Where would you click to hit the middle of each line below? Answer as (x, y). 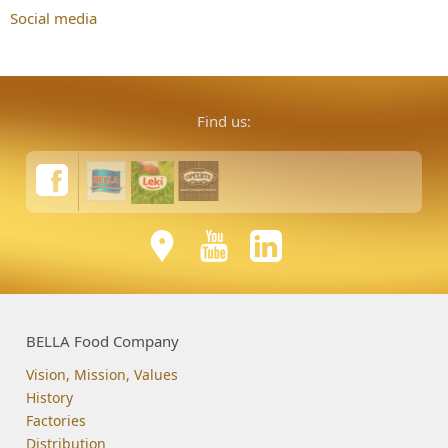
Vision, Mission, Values (102, 374)
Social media (53, 17)
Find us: (224, 120)
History (50, 397)
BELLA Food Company (103, 340)
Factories (56, 420)
